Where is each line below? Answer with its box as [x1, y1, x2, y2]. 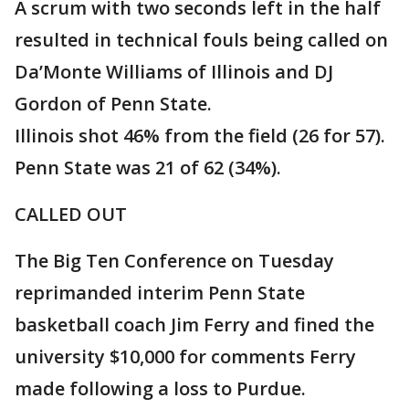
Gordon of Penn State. [15, 91, 212, 116]
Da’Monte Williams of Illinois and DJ [15, 59, 333, 84]
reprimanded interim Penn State [15, 280, 305, 305]
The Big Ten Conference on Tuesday [15, 248, 334, 273]
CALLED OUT [15, 202, 127, 226]
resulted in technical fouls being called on [15, 27, 388, 52]
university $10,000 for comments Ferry [15, 344, 356, 369]
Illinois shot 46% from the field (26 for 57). [15, 123, 385, 148]
